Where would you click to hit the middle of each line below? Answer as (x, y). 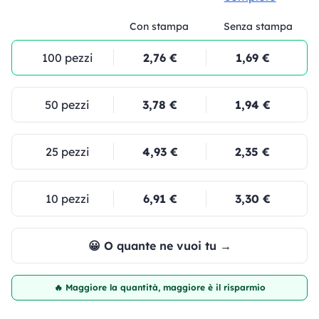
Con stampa (159, 26)
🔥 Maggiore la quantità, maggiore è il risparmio (159, 287)
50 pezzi (67, 105)
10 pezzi (67, 199)
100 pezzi (67, 58)
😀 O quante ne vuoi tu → (159, 246)
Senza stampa (258, 26)
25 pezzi (67, 152)
